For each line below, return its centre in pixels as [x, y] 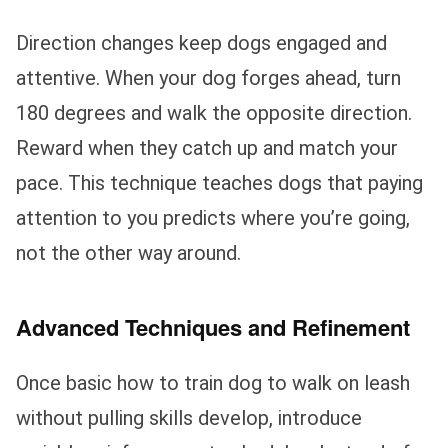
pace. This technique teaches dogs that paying [219, 182]
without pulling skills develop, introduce [189, 417]
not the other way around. [128, 252]
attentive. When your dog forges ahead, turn [208, 77]
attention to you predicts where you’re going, [213, 217]
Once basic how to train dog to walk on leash [213, 382]
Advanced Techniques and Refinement [213, 326]
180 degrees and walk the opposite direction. [214, 112]
